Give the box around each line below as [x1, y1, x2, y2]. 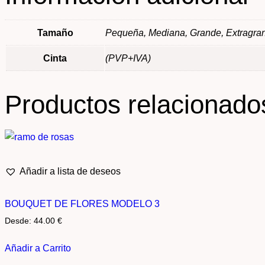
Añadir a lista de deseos [20, 166, 121, 176]
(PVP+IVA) [105, 53, 151, 64]
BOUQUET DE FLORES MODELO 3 [5, 198, 160, 209]
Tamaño [37, 28, 73, 38]
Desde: [5, 216, 34, 225]
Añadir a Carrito [5, 243, 71, 254]
